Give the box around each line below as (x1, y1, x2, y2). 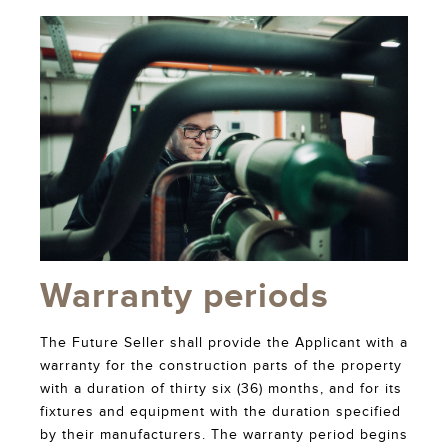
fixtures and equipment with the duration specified (40, 403, 401, 420)
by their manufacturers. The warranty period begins (40, 426, 408, 443)
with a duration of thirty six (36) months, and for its (40, 380, 402, 397)
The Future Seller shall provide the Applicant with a (40, 334, 408, 351)
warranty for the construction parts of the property (40, 357, 402, 374)
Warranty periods (40, 274, 329, 318)
